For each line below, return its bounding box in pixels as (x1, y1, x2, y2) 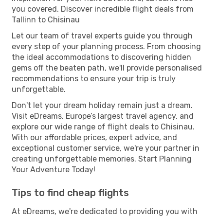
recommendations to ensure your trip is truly (12, 73, 176, 83)
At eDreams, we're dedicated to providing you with (12, 206, 198, 216)
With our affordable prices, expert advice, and (12, 132, 177, 142)
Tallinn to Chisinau (12, 15, 80, 24)
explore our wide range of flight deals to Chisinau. (12, 122, 195, 131)
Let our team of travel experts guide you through (12, 31, 193, 40)
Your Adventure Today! (12, 164, 95, 174)
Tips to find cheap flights (12, 186, 129, 199)
